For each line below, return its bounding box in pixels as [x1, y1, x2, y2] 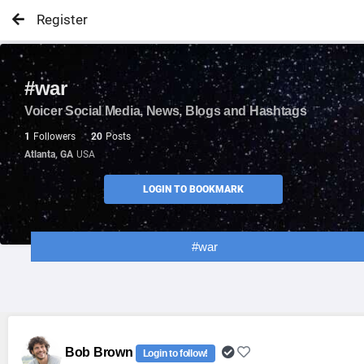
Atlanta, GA [24, 149, 73, 160]
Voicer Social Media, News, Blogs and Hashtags [24, 104, 307, 118]
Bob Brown [65, 345, 136, 359]
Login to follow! [142, 348, 208, 359]
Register [37, 11, 88, 28]
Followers [33, 131, 78, 142]
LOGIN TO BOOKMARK [143, 184, 244, 195]
